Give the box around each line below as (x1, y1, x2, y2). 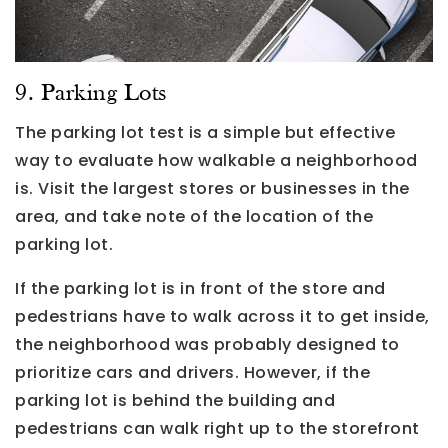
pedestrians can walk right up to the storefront (15, 416, 420, 440)
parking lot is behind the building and (15, 388, 335, 412)
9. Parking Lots (15, 81, 167, 106)
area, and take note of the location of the (15, 204, 373, 228)
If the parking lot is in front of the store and (15, 276, 386, 300)
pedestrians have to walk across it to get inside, (15, 304, 430, 328)
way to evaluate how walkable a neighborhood (15, 148, 418, 172)
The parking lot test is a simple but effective (15, 120, 395, 144)
